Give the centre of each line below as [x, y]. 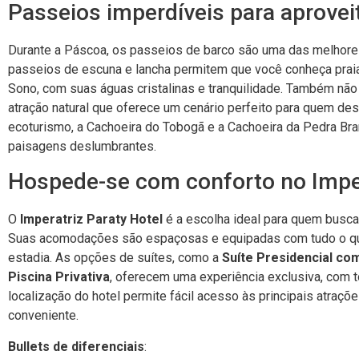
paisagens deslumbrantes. [82, 147]
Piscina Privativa [59, 277]
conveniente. [43, 316]
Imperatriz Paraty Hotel [91, 220]
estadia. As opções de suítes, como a [115, 258]
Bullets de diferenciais [76, 346]
